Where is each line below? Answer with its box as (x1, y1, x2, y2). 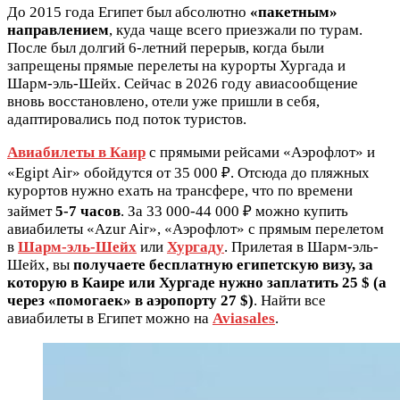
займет (7, 202, 55, 220)
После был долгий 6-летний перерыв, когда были (7, 38, 324, 56)
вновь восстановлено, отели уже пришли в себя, (7, 92, 320, 110)
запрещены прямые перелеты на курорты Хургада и (7, 56, 346, 74)
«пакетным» (250, 3, 337, 21)
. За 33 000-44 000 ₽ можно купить (121, 202, 348, 220)
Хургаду (167, 237, 224, 255)
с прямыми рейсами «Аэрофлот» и (146, 143, 375, 161)
